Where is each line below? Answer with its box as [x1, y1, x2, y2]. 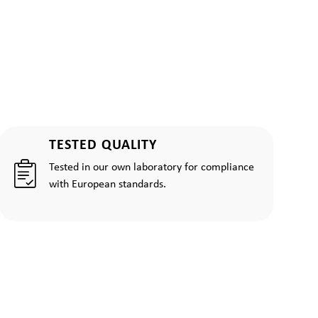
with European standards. [49, 179, 167, 190]
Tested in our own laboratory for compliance [49, 162, 255, 173]
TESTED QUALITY [49, 138, 158, 153]
